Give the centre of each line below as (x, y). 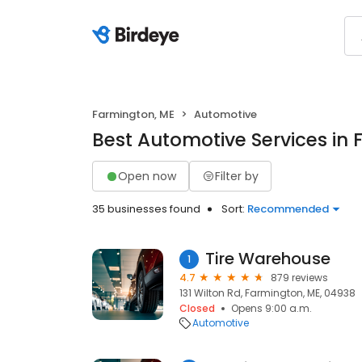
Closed (197, 308)
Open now (147, 176)
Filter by (237, 176)
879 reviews (299, 278)
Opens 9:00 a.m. (271, 308)
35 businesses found (146, 209)
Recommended (288, 209)
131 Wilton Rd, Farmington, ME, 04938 (267, 293)
